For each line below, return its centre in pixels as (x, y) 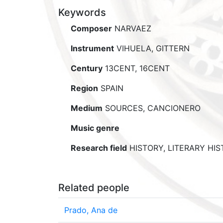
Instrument (92, 48)
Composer (91, 28)
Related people (94, 188)
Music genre (95, 128)
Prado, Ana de (91, 210)
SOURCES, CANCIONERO (152, 108)
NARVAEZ (132, 28)
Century (87, 68)
